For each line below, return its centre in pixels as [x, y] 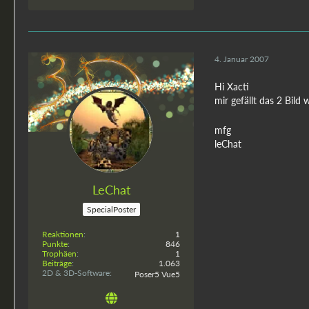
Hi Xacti [232, 86]
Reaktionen [63, 234]
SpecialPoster [111, 209]
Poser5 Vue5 [157, 274]
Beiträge [57, 263]
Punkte [55, 243]
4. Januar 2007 [242, 59]
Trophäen [59, 253]
